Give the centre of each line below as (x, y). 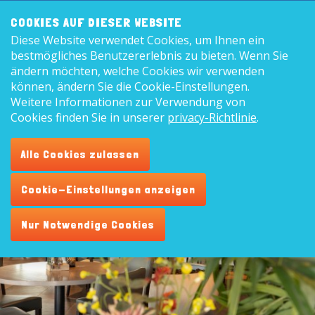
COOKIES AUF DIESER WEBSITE (96, 22)
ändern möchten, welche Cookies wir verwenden (137, 71)
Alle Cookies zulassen (80, 155)
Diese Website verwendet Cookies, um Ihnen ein (137, 40)
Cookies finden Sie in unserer (89, 117)
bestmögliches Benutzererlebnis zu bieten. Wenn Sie (149, 56)
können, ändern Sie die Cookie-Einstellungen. (130, 86)
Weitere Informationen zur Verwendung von (128, 102)
